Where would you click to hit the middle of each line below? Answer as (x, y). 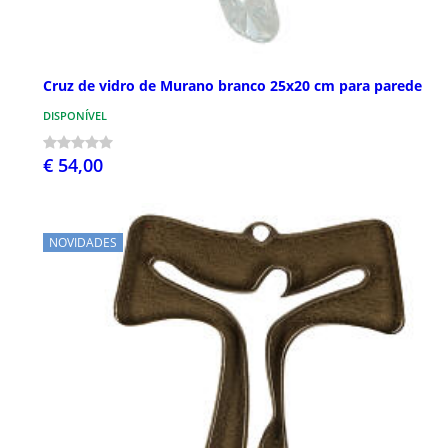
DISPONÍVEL (75, 116)
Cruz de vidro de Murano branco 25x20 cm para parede (232, 86)
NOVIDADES (83, 243)
